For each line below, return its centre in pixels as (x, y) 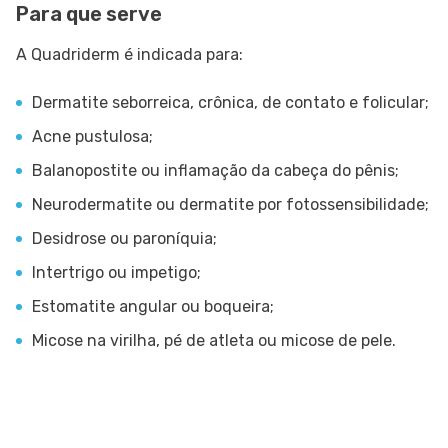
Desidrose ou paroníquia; (124, 239)
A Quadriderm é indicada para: (129, 55)
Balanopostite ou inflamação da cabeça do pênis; (215, 171)
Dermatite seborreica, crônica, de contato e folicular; (230, 103)
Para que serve (89, 14)
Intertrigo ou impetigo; (116, 273)
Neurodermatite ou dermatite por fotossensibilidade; (230, 205)
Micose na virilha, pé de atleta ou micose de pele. (214, 341)
